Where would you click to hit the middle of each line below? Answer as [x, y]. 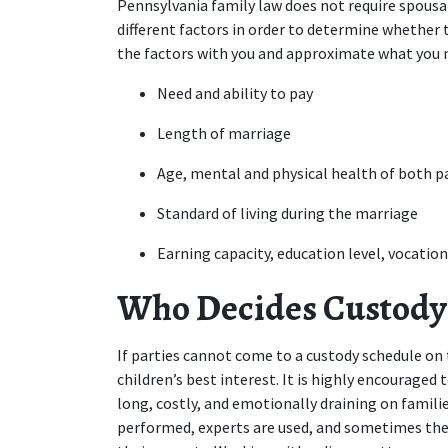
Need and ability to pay [235, 93]
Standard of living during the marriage [287, 213]
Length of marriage [224, 133]
